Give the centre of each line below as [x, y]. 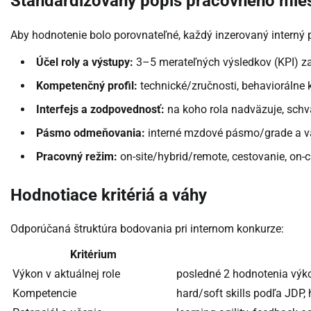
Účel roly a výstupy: [85, 62]
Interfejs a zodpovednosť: [100, 109]
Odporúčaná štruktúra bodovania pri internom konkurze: [147, 229]
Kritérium [93, 255]
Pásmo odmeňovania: [91, 133]
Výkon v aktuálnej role [66, 274]
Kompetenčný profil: [87, 85]
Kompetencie [44, 294]
